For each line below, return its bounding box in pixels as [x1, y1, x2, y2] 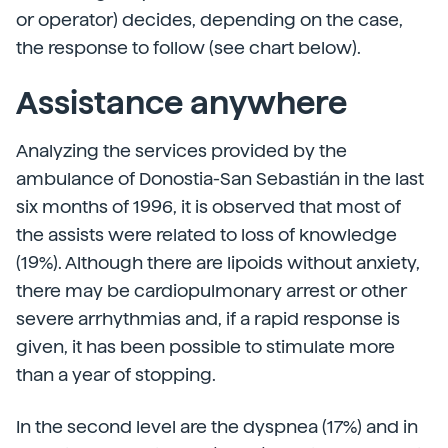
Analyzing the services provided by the [16, 140, 347, 161]
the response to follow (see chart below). [16, 37, 361, 58]
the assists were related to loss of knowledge [16, 224, 397, 245]
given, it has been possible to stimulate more [16, 336, 395, 357]
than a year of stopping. [16, 364, 216, 385]
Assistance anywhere [16, 84, 347, 122]
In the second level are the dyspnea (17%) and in [16, 416, 418, 437]
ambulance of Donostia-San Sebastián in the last [16, 168, 424, 189]
